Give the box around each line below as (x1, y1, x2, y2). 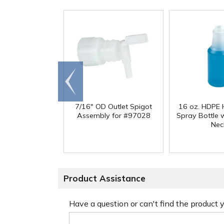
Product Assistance (63, 173, 145, 184)
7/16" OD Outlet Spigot (75, 102, 152, 111)
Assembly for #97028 (76, 111, 150, 120)
